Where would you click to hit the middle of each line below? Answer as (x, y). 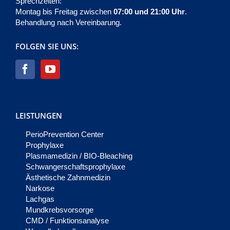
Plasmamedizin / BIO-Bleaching (79, 156)
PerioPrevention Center (65, 135)
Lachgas (40, 199)
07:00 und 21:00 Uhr (149, 12)
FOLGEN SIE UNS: (47, 46)
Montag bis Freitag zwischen (64, 12)
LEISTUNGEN (39, 116)
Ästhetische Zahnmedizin (68, 178)
